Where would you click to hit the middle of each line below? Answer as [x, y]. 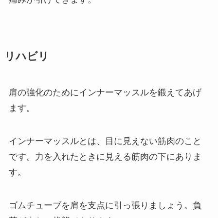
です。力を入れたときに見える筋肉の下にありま [105, 157]
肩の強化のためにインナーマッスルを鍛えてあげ [105, 93]
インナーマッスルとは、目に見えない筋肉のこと [105, 141]
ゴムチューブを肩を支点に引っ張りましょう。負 [105, 205]
